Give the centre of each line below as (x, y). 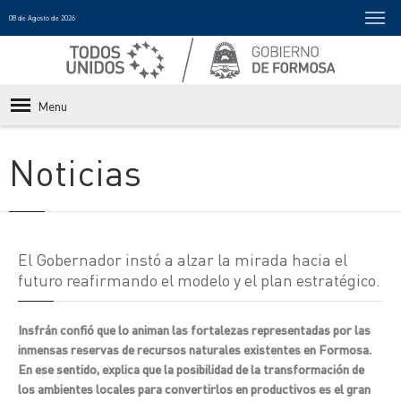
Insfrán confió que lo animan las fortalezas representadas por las (194, 329)
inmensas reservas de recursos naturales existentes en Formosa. (195, 349)
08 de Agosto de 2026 (42, 18)
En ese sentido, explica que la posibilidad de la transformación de (191, 369)
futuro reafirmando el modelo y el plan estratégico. (199, 280)
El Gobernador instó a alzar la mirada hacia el (183, 259)
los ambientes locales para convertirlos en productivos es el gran (194, 388)
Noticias (75, 171)
